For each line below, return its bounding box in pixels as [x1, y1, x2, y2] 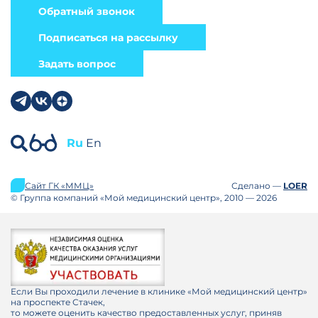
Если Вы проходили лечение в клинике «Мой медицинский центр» [11, 286, 307, 297]
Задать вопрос [38, 57, 116, 70]
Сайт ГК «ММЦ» [25, 180, 94, 191]
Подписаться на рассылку [38, 31, 178, 44]
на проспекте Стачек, [11, 297, 105, 307]
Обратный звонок [38, 5, 135, 18]
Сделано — [231, 180, 283, 191]
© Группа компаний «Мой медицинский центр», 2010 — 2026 [11, 192, 277, 203]
